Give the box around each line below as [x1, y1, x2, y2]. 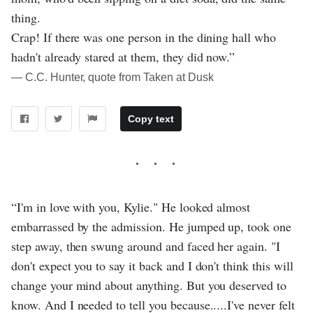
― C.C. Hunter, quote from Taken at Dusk [11, 71, 214, 84]
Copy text [127, 112, 174, 124]
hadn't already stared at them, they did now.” [11, 48, 235, 66]
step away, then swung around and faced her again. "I [11, 237, 280, 254]
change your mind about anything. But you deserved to [11, 276, 286, 293]
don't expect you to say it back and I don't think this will [11, 256, 293, 274]
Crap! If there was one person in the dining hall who [11, 29, 276, 46]
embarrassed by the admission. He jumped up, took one [11, 217, 291, 235]
